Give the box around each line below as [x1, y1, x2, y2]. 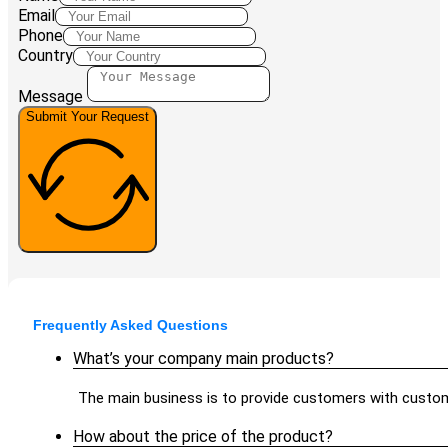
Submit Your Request [26, 109, 149, 125]
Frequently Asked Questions [33, 317, 228, 334]
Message [18, 87, 83, 107]
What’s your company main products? [73, 349, 334, 369]
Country [18, 46, 73, 66]
